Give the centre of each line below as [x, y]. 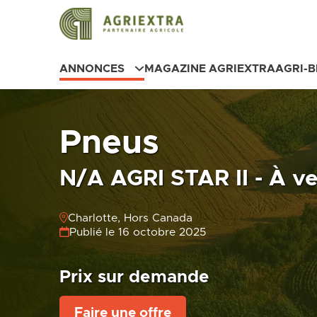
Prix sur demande [134, 278]
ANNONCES [92, 69]
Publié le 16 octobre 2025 [137, 232]
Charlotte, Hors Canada [130, 218]
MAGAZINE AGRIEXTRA [209, 69]
